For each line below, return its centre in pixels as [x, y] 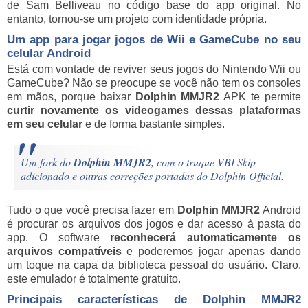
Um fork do [47, 162]
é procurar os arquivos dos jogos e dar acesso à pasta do [154, 224]
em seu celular [46, 124]
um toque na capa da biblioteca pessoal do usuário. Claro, [154, 265]
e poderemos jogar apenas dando [211, 252]
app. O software [59, 238]
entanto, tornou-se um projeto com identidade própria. [137, 19]
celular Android [49, 54]
